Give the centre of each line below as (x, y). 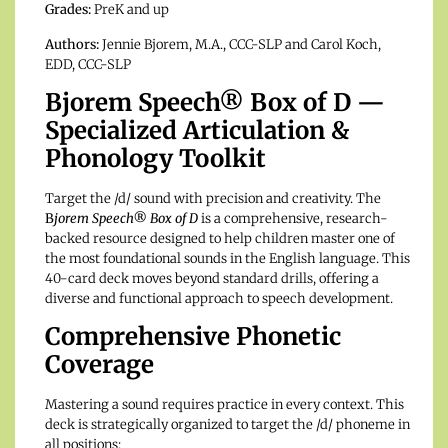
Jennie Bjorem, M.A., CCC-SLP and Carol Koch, (240, 44)
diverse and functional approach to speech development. (219, 299)
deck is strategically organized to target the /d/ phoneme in (227, 425)
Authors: (72, 44)
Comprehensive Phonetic (193, 337)
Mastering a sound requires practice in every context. (210, 405)
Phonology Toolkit (155, 159)
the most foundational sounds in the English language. (212, 259)
